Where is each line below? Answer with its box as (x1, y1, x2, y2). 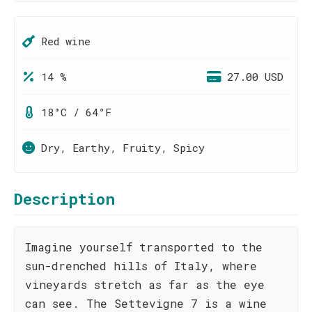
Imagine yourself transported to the (25, 240, 263, 254)
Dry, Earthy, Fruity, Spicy (41, 141, 205, 155)
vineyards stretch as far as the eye (25, 277, 265, 292)
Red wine (41, 34, 91, 48)
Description (14, 189, 115, 209)
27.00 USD (227, 70, 283, 84)
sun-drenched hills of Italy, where (25, 258, 257, 273)
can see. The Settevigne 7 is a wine (25, 296, 267, 311)
